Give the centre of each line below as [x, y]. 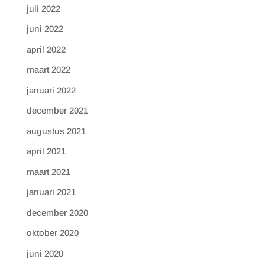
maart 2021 [48, 172]
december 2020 [57, 212]
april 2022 [46, 49]
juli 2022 [43, 8]
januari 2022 [51, 90]
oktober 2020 [52, 233]
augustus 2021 [56, 131]
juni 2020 [45, 253]
